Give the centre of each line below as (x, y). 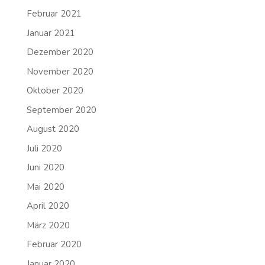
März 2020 (48, 225)
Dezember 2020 (60, 52)
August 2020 (53, 129)
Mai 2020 (45, 187)
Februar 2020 (54, 245)
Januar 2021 (51, 33)
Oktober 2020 (55, 91)
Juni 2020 (45, 168)
